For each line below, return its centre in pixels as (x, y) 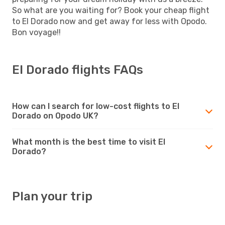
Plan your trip (52, 196)
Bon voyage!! (36, 32)
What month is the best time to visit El (89, 142)
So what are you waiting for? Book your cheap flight (111, 10)
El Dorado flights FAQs (78, 70)
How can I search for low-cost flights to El (96, 106)
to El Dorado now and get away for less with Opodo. (109, 21)
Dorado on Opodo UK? (55, 116)
